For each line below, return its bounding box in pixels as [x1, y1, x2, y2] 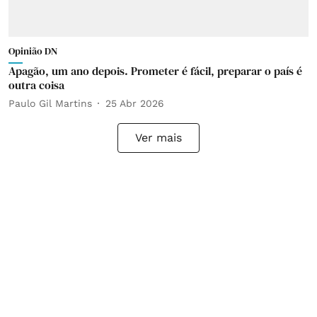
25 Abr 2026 [105, 97, 164, 109]
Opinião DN [8, 44, 57, 58]
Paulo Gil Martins [8, 97, 92, 109]
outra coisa [8, 77, 64, 93]
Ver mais [135, 131, 182, 144]
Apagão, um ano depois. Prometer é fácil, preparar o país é [8, 63, 302, 79]
